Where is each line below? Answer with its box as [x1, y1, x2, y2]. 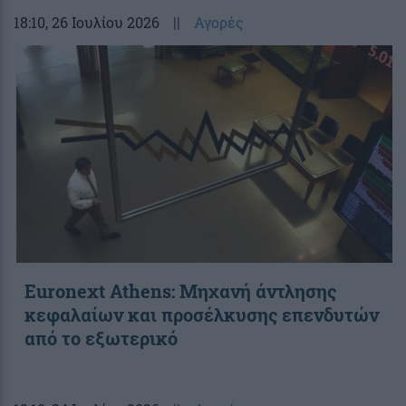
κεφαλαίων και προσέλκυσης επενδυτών [24, 302, 379, 326]
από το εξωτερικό [24, 325, 178, 350]
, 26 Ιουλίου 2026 [45, 12, 159, 32]
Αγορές [194, 12, 244, 32]
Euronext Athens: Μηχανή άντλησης [24, 278, 336, 303]
